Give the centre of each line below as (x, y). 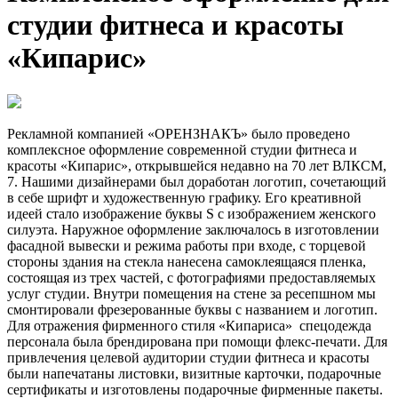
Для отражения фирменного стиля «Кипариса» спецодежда (189, 325)
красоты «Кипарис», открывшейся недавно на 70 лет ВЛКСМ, (197, 165)
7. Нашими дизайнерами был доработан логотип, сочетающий (197, 181)
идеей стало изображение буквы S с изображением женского (191, 213)
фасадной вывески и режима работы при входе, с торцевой (187, 245)
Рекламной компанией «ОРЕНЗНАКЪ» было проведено (179, 133)
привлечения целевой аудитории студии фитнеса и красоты (188, 357)
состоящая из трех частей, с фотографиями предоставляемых (191, 277)
